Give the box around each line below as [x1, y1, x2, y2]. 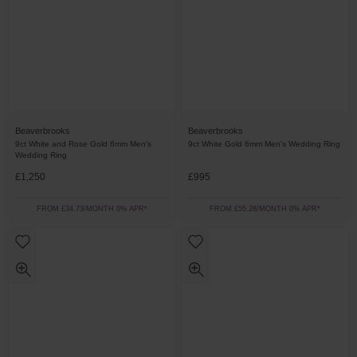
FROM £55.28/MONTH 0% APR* [210, 205, 320, 213]
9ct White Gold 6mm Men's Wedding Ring [188, 139, 340, 148]
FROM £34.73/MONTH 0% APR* [37, 205, 147, 213]
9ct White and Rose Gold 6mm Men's [15, 139, 151, 148]
